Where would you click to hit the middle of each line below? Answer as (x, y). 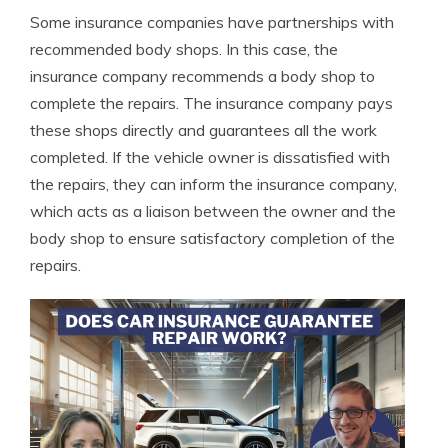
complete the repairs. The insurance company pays (211, 103)
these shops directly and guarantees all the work (203, 130)
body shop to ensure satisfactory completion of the (212, 238)
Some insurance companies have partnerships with (212, 22)
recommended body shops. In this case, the (184, 49)
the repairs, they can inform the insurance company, (213, 184)
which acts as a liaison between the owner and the (213, 211)
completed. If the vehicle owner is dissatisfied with (210, 157)
